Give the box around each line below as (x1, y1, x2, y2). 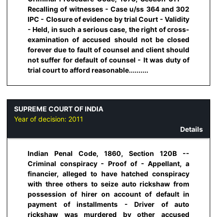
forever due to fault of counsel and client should (28, 45, 189, 54)
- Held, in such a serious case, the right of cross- (28, 25, 189, 33)
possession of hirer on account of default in (28, 190, 189, 199)
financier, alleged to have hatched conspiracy (28, 170, 189, 178)
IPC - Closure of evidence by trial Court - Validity (28, 15, 189, 23)
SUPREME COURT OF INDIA (14, 105, 103, 113)
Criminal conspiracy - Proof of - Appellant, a (28, 159, 189, 168)
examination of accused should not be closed (28, 35, 189, 44)
